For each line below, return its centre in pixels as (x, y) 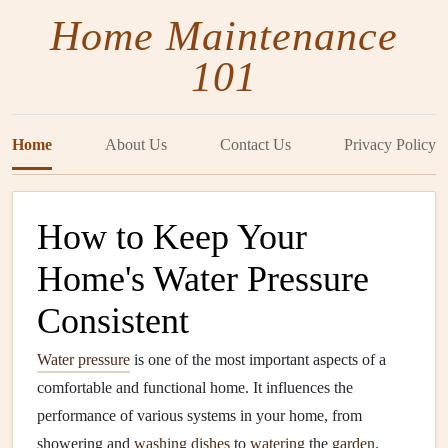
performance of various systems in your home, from (199, 415)
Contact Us (255, 144)
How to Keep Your (172, 237)
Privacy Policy (390, 144)
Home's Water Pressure (203, 279)
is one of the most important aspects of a (258, 359)
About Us (136, 144)
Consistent (113, 321)
